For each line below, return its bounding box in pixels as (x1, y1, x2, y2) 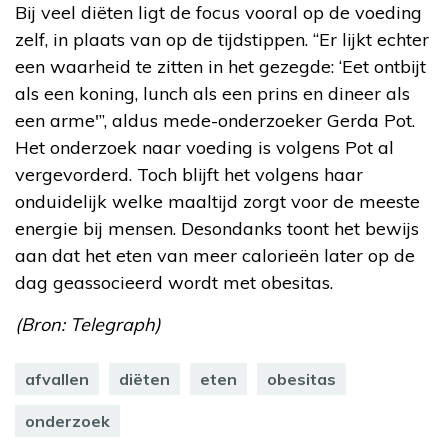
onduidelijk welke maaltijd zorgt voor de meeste (15, 189, 420, 213)
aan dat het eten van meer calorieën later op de (15, 243, 415, 267)
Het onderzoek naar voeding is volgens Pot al (15, 135, 394, 159)
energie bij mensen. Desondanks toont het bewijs (15, 216, 419, 240)
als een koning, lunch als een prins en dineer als (15, 81, 410, 105)
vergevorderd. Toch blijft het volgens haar (15, 162, 363, 186)
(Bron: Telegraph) (15, 312, 161, 336)
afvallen (25, 368, 89, 389)
